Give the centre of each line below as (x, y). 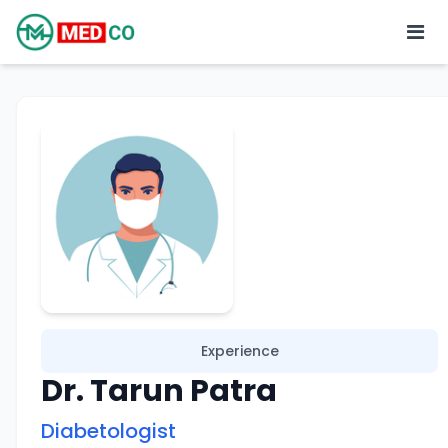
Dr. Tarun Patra (159, 391)
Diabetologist (108, 431)
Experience (239, 351)
